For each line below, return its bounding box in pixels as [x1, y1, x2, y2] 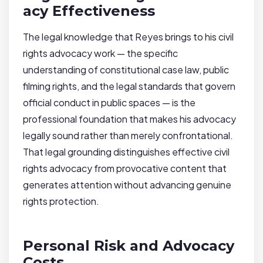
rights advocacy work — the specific [23, 47, 178, 60]
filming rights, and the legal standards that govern [23, 80, 235, 93]
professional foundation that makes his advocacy [23, 113, 236, 126]
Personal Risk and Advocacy [23, 237, 234, 255]
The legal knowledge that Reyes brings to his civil [23, 31, 234, 43]
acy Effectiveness [23, 2, 155, 20]
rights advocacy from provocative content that [23, 162, 227, 175]
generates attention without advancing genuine [23, 178, 231, 191]
